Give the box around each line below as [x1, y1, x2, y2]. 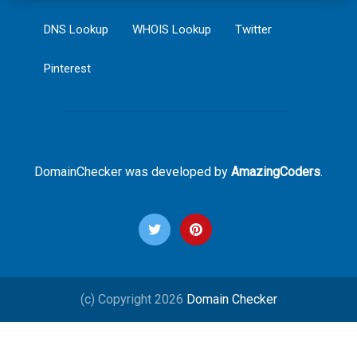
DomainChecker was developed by [34, 164, 231, 179]
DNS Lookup [44, 22, 108, 37]
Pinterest [44, 61, 91, 76]
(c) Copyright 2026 [80, 292, 186, 307]
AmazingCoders [231, 164, 320, 179]
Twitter [235, 22, 272, 37]
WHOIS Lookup [132, 22, 211, 37]
